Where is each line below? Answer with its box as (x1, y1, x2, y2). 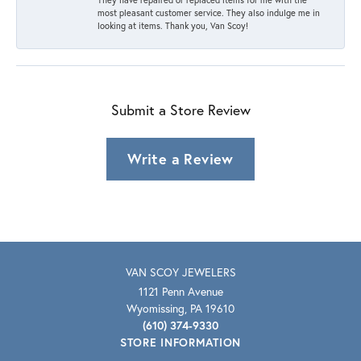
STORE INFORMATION (120, 334, 241, 350)
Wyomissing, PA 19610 (127, 300, 234, 316)
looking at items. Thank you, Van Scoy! (98, 19, 248, 31)
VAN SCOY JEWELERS (125, 263, 236, 280)
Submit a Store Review (110, 100, 251, 119)
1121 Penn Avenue (138, 283, 223, 299)
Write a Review (127, 148, 234, 168)
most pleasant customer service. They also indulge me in (98, 6, 320, 19)
